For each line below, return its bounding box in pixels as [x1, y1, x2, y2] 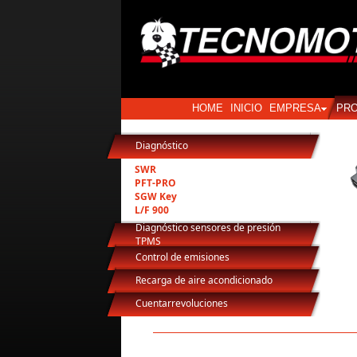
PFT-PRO [135, 176, 176, 190]
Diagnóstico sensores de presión [135, 221, 280, 234]
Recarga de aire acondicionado [135, 273, 273, 287]
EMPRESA [269, 102, 321, 114]
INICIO [230, 102, 262, 114]
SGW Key [135, 190, 177, 203]
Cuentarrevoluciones [135, 296, 228, 310]
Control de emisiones [135, 250, 229, 264]
